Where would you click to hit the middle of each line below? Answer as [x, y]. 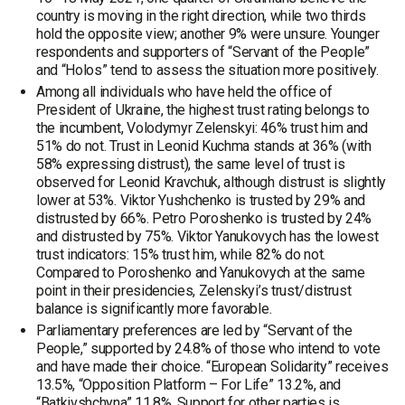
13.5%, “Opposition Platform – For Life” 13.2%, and [188, 385]
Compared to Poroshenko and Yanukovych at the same [201, 273]
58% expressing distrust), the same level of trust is [191, 164]
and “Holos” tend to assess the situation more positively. [207, 70]
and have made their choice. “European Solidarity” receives [212, 367]
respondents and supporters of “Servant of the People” [203, 52]
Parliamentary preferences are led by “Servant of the [194, 330]
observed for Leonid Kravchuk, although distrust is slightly [212, 182]
